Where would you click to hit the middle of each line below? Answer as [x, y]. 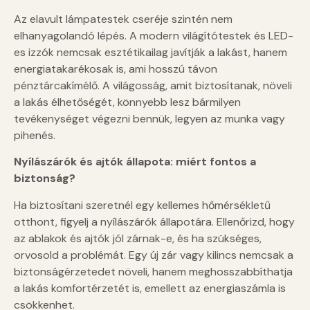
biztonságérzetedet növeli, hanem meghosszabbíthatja [153, 271]
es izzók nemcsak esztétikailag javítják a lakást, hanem [151, 52]
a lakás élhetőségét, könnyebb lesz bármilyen [127, 102]
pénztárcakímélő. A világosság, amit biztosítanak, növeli [153, 85]
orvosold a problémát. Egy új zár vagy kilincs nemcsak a [154, 255]
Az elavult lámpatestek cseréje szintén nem [123, 19]
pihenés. [35, 135]
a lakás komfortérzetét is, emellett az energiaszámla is [150, 288]
